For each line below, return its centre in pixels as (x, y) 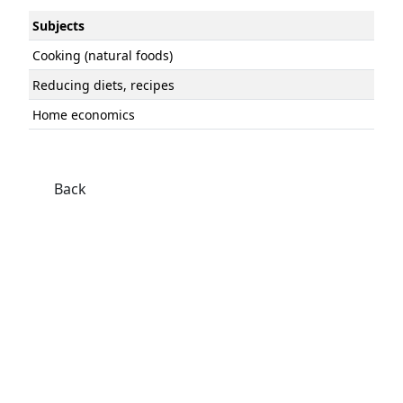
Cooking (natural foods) (103, 55)
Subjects (58, 26)
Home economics (84, 115)
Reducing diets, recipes (103, 85)
